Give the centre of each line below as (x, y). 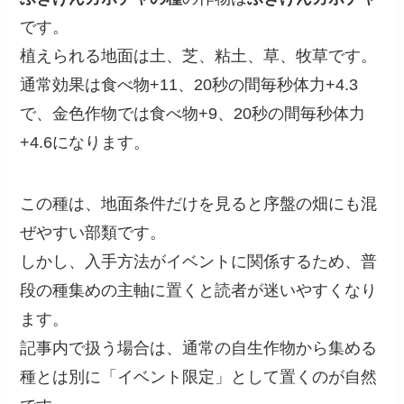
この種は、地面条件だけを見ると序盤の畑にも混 (199, 203)
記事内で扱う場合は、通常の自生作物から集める (199, 348)
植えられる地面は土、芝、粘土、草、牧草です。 (199, 55)
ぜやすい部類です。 (93, 232)
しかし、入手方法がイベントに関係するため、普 (199, 261)
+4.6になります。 (85, 142)
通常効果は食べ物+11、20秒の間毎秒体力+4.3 (189, 84)
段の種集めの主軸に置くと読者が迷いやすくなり (199, 290)
